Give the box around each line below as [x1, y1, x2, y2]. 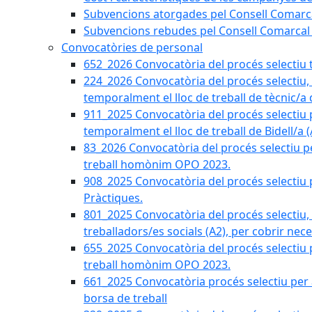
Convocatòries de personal [61, 40, 203, 55]
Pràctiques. [84, 190, 143, 205]
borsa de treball [84, 290, 167, 306]
